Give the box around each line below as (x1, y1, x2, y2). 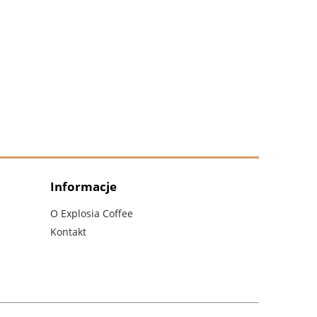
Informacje (50, 178, 117, 195)
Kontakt (50, 225, 86, 239)
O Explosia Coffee (50, 207, 133, 221)
